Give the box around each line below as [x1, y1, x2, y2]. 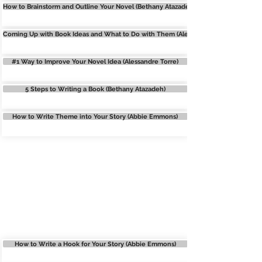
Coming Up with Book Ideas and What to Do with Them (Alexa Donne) [2, 30, 220, 37]
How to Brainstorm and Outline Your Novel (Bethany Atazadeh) [2, 2, 195, 10]
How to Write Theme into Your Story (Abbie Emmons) [12, 112, 178, 120]
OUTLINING [53, 208, 135, 232]
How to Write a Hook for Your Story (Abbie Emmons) [14, 240, 176, 247]
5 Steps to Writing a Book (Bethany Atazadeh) [25, 85, 166, 92]
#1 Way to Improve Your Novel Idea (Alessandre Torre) [12, 57, 178, 65]
